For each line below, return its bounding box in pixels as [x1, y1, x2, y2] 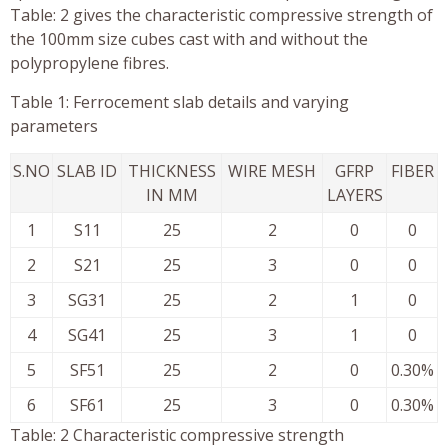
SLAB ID [57, 159, 117, 182]
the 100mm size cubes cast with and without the [10, 27, 368, 50]
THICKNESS [127, 159, 216, 182]
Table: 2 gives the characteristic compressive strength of [10, 3, 433, 26]
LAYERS [326, 183, 383, 206]
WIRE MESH [228, 159, 316, 182]
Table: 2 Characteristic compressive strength [10, 423, 344, 446]
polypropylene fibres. [10, 51, 169, 74]
